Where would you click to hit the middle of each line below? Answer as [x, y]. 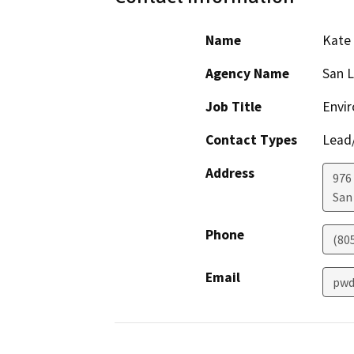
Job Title [233, 107]
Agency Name [247, 74]
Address [230, 173]
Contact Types [251, 140]
